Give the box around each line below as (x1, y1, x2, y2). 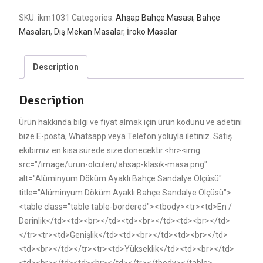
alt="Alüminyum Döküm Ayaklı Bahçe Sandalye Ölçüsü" (18, 174, 222, 184)
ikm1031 (37, 12, 70, 22)
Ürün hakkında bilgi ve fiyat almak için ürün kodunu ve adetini (18, 117, 242, 127)
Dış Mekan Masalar (53, 26, 123, 36)
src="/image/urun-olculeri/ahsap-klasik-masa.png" (18, 160, 207, 170)
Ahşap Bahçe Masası (115, 12, 193, 22)
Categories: (71, 12, 116, 22)
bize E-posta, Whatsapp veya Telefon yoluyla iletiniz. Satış (18, 131, 232, 141)
